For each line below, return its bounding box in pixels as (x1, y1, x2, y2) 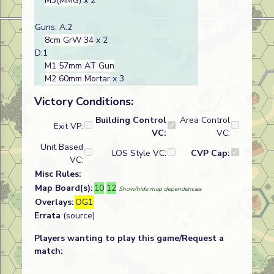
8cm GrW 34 (45, 34, 94, 46)
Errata (34, 210, 61, 221)
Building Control (95, 114, 166, 126)
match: (34, 245, 63, 257)
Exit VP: (54, 120, 83, 132)
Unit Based (40, 141, 83, 153)
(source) (61, 210, 95, 221)
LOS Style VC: (112, 147, 166, 159)
